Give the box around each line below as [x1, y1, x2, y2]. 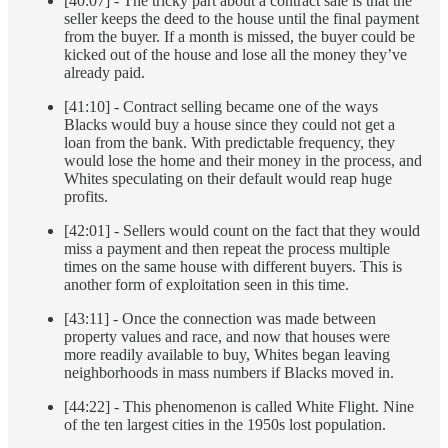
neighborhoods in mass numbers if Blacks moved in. [64, 364, 398, 382]
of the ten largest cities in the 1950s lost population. [64, 416, 386, 434]
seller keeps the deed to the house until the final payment [64, 10, 419, 28]
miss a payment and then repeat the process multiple [64, 240, 390, 258]
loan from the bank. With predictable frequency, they [64, 134, 395, 152]
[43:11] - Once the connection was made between [64, 310, 376, 328]
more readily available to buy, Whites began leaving [64, 346, 390, 364]
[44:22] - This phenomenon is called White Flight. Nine [64, 398, 414, 416]
